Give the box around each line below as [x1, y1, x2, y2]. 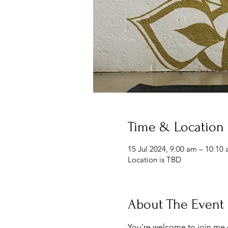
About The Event [127, 196, 224, 212]
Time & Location [127, 119, 224, 135]
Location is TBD [127, 154, 181, 164]
